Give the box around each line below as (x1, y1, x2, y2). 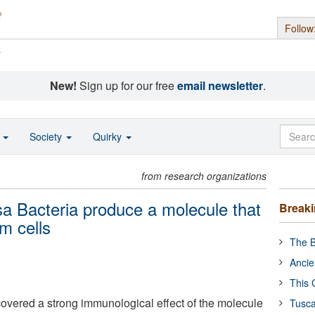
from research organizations (141, 169, 267, 183)
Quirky (93, 129, 124, 143)
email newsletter (176, 77, 263, 94)
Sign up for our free (76, 77, 177, 94)
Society (30, 129, 65, 143)
